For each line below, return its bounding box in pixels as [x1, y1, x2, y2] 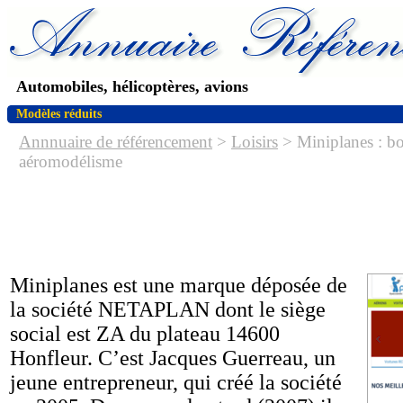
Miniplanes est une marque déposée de [10, 273, 347, 297]
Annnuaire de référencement [19, 132, 212, 151]
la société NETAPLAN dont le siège [10, 298, 326, 321]
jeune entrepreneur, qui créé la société [10, 371, 342, 394]
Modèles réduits [16, 107, 102, 121]
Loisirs [231, 132, 278, 151]
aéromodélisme [19, 152, 122, 171]
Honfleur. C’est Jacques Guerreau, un [10, 346, 336, 370]
